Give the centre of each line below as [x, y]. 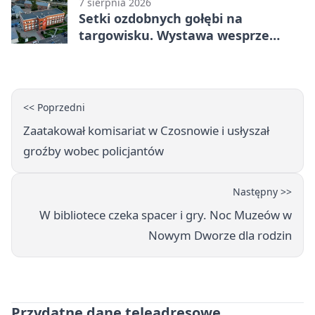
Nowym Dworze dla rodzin [220, 236]
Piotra [98, 52]
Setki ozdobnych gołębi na [161, 19]
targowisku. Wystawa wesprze [174, 36]
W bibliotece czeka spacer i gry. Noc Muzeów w [166, 215]
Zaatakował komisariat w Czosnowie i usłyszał [146, 131]
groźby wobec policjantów [94, 151]
